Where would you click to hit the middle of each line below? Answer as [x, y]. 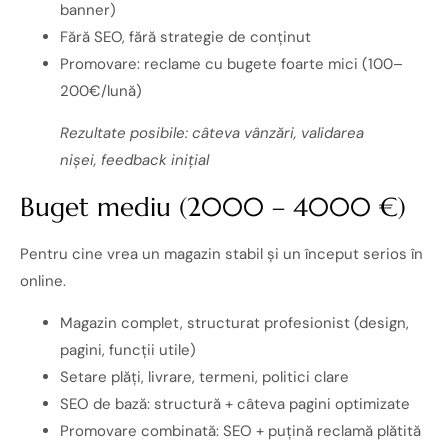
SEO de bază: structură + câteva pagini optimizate [235, 403]
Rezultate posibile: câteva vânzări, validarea [212, 133]
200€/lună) [101, 91]
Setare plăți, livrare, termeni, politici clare [204, 376]
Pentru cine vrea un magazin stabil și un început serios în [221, 254]
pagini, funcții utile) [128, 349]
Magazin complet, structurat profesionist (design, [234, 322]
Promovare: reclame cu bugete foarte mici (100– [231, 64]
